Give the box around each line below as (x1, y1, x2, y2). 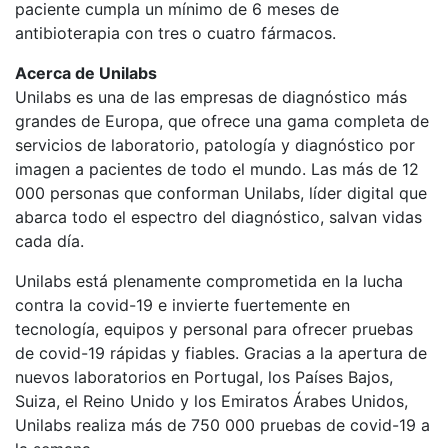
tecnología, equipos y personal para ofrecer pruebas (15, 319, 413, 339)
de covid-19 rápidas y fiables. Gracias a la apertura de (15, 343, 427, 363)
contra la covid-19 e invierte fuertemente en (15, 295, 350, 315)
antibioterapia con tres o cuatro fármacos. (15, 23, 341, 43)
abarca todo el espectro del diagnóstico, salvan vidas (15, 207, 422, 227)
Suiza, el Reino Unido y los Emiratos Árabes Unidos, (15, 391, 408, 411)
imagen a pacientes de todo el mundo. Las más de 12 (15, 159, 419, 179)
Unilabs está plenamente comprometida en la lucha (15, 271, 403, 291)
